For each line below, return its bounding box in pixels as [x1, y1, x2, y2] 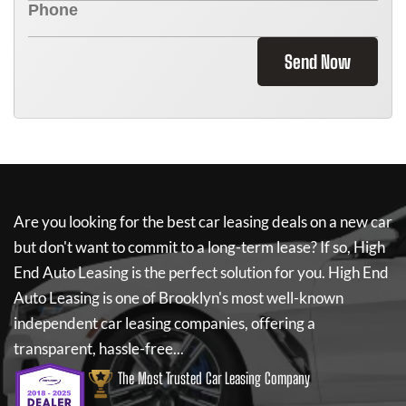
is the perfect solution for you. [129, 263, 328, 282]
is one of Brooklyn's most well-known [100, 288, 343, 307]
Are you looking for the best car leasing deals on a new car [14, 212, 392, 231]
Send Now [285, 51, 351, 72]
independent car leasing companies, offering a [14, 314, 315, 333]
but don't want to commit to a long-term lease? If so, [14, 237, 351, 256]
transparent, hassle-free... [14, 339, 184, 358]
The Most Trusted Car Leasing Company [118, 369, 310, 388]
